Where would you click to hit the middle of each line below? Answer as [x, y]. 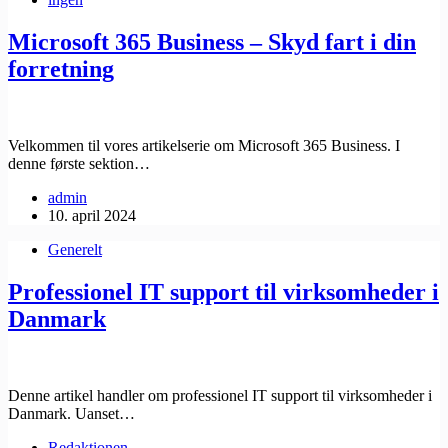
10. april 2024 [92, 216]
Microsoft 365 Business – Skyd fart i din [212, 42]
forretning [61, 69]
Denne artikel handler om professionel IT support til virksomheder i [220, 395]
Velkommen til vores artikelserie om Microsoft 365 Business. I [204, 146]
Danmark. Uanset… [71, 413]
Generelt [75, 250]
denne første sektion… [79, 164]
